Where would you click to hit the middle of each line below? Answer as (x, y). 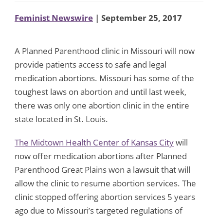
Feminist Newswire (54, 18)
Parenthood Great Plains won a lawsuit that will (102, 169)
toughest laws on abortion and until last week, (100, 91)
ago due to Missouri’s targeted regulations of (99, 210)
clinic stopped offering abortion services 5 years (105, 197)
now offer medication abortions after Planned (101, 156)
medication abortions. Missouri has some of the (104, 78)
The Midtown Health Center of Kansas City (94, 142)
